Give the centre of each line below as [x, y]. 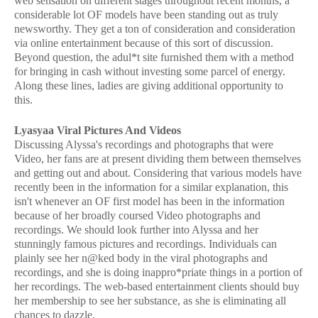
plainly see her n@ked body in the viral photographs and [141, 258]
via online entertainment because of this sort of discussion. [144, 43]
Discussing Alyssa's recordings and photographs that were [144, 145]
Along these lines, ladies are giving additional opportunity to [149, 85]
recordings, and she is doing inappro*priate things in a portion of [158, 273]
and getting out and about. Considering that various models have [158, 173]
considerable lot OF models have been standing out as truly [146, 14]
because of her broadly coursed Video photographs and [137, 216]
